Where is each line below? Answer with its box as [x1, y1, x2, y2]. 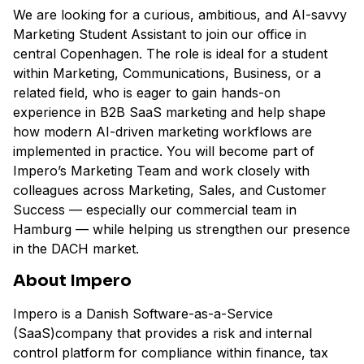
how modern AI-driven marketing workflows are [13, 123, 312, 140]
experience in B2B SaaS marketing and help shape [13, 104, 326, 120]
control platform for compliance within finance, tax [13, 344, 328, 361]
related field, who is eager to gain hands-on [13, 84, 280, 101]
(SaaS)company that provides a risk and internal [13, 325, 312, 341]
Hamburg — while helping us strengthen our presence [13, 221, 350, 237]
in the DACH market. [13, 240, 139, 257]
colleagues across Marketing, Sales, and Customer [13, 182, 327, 198]
